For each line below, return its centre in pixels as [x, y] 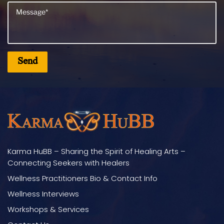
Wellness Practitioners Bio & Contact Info [82, 178]
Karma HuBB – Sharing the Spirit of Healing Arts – [96, 151]
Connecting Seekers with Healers [68, 163]
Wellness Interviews [43, 194]
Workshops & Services [48, 209]
